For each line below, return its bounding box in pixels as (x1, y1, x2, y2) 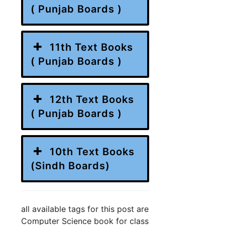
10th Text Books (50, 145, 135, 158)
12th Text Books (50, 93, 134, 105)
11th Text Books (50, 41, 133, 53)
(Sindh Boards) (31, 159, 110, 172)
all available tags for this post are (21, 203, 149, 214)
